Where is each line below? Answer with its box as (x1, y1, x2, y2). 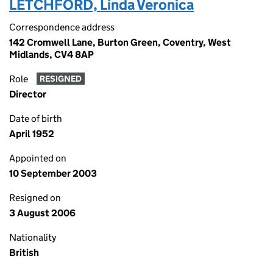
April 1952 (9, 128, 54, 140)
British (9, 247, 39, 258)
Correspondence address (9, 21, 115, 33)
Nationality (9, 232, 56, 243)
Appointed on (9, 152, 66, 164)
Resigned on (9, 192, 61, 204)
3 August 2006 (9, 207, 76, 219)
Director (9, 88, 46, 100)
